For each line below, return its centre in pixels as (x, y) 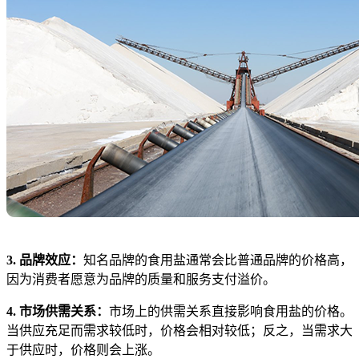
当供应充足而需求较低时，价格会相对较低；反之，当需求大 (179, 330)
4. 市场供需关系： (58, 311)
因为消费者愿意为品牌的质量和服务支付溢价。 (141, 279)
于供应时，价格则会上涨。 (83, 349)
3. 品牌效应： (45, 260)
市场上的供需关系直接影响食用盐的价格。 (231, 311)
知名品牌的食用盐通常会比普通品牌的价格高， (218, 260)
